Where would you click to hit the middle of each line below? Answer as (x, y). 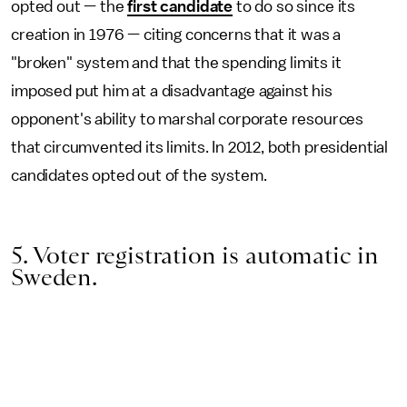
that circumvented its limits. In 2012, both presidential (200, 147)
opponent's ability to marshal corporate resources (188, 119)
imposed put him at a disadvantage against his (172, 90)
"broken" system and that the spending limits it (176, 62)
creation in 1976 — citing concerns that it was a (176, 34)
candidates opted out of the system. (139, 175)
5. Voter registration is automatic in (195, 255)
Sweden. (54, 277)
